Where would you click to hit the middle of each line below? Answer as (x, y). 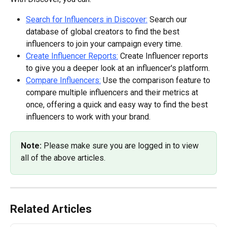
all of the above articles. (63, 158)
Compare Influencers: (63, 81)
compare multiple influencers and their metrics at (113, 93)
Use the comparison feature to (157, 81)
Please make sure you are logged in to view (122, 146)
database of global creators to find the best (104, 32)
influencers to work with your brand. (88, 117)
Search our (168, 20)
